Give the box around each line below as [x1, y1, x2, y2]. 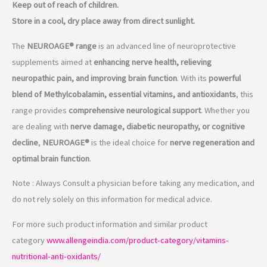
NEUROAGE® [42, 65, 89, 76]
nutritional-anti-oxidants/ [12, 179, 101, 190]
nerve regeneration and [170, 65, 254, 76]
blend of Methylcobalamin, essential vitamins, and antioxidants [12, 17, 236, 28]
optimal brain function [12, 81, 89, 92]
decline [12, 65, 38, 76]
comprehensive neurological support [69, 33, 201, 44]
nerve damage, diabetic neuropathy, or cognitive [70, 49, 245, 60]
